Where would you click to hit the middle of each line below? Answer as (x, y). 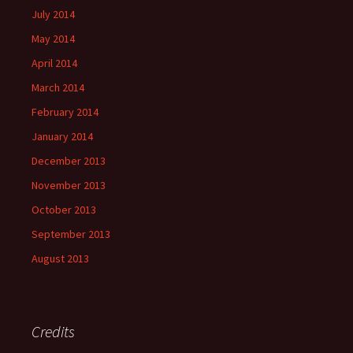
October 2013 (64, 210)
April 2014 (54, 63)
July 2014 (53, 15)
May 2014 (53, 39)
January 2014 (62, 137)
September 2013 (71, 234)
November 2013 (69, 186)
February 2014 (65, 112)
